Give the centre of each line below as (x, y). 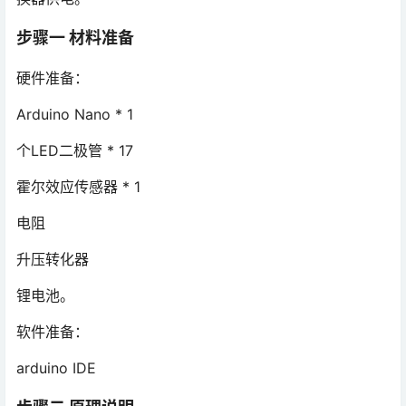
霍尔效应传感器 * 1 (78, 186)
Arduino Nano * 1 (75, 114)
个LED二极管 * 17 (75, 150)
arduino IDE (56, 367)
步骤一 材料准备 (75, 37)
